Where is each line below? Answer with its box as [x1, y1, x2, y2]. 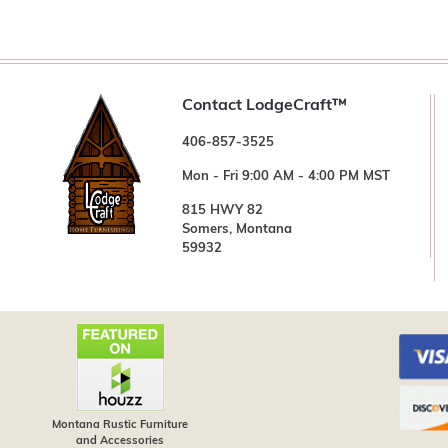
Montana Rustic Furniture [52, 419, 188, 431]
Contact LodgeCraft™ [182, 97, 347, 114]
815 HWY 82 [182, 203, 263, 217]
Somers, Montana [182, 222, 292, 236]
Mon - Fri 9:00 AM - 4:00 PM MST [182, 169, 390, 183]
